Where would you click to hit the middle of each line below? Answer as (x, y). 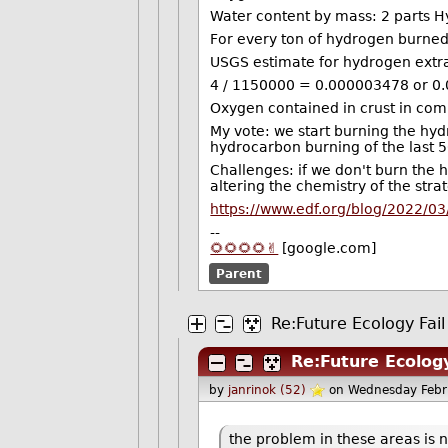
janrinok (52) (266, 389)
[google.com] (327, 247)
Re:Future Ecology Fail (357, 323)
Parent (238, 273)
